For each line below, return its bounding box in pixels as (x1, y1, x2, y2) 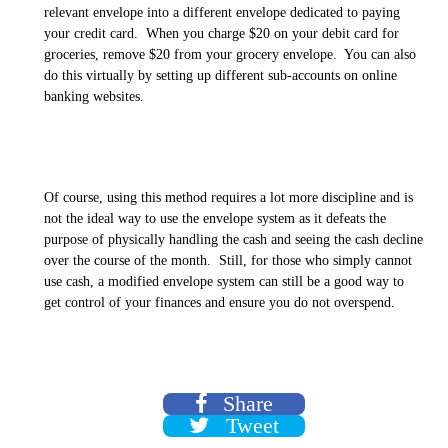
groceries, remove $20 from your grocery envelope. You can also (44, 47, 416, 63)
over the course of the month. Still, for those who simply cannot (44, 252, 412, 268)
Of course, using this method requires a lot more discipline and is (44, 189, 413, 205)
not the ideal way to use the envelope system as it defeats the (44, 210, 386, 226)
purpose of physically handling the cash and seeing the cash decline (44, 231, 423, 247)
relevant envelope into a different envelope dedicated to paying (44, 5, 400, 21)
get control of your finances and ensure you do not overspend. (44, 294, 395, 310)
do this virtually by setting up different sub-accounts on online (44, 68, 397, 84)
